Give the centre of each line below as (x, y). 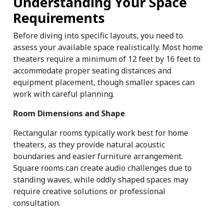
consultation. (37, 203)
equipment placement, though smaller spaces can (104, 82)
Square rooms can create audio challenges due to (102, 168)
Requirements (59, 18)
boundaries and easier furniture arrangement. (98, 156)
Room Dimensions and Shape (69, 114)
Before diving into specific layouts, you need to (98, 36)
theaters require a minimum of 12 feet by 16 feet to (107, 59)
